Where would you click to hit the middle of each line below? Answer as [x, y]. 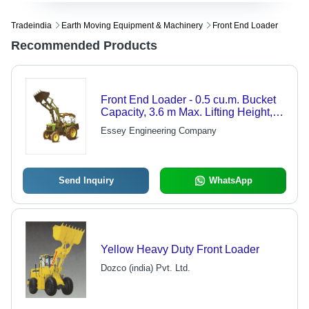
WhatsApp [230, 181]
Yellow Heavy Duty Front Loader [180, 250]
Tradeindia [31, 26]
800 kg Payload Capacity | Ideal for [186, 125]
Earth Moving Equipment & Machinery [132, 26]
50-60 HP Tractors [145, 137]
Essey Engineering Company [158, 131]
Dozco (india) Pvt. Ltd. [145, 268]
